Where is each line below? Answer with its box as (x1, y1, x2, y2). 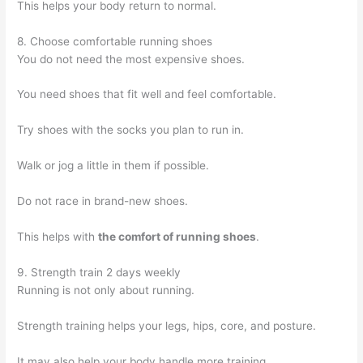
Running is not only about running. (17, 283, 195, 297)
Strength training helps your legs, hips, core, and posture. (17, 318, 317, 332)
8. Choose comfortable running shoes (17, 34, 213, 48)
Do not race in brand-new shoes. (17, 194, 189, 208)
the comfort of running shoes (98, 229, 257, 243)
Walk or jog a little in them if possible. (17, 159, 210, 173)
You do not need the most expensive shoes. (17, 52, 246, 66)
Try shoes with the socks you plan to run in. (17, 123, 245, 137)
